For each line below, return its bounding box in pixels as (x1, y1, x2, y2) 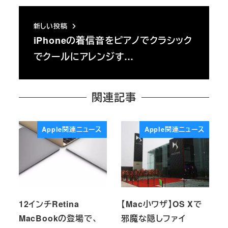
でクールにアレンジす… (33, 50, 134, 64)
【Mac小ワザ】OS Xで (121, 197, 202, 210)
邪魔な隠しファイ (121, 212, 186, 224)
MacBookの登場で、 (18, 212, 98, 224)
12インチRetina (18, 197, 79, 210)
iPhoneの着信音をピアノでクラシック (33, 34, 192, 47)
